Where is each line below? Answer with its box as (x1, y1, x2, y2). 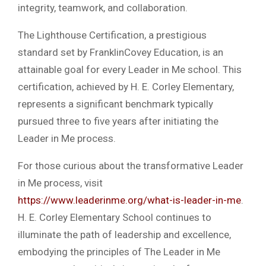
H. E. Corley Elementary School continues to (18, 211, 211, 223)
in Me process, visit (18, 176, 103, 189)
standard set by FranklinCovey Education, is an (18, 46, 223, 58)
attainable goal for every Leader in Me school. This (18, 63, 242, 75)
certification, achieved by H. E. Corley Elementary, (18, 80, 234, 93)
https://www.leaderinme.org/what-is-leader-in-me (18, 194, 241, 206)
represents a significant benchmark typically (18, 97, 213, 110)
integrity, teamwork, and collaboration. (18, 1, 188, 14)
